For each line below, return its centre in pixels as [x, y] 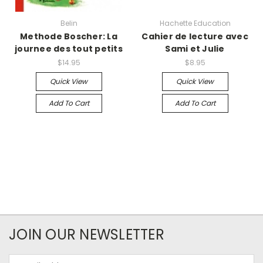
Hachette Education [195, 23]
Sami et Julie [195, 48]
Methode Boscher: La [69, 36]
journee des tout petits [69, 48]
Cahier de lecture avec [195, 36]
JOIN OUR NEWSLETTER [87, 234]
